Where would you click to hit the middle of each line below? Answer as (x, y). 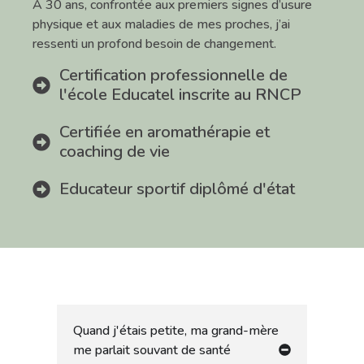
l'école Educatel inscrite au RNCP (180, 94)
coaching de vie (114, 151)
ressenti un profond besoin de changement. (154, 44)
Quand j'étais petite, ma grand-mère (176, 330)
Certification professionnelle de (173, 75)
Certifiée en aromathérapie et (164, 132)
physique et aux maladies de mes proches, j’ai (161, 25)
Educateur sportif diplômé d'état (177, 188)
